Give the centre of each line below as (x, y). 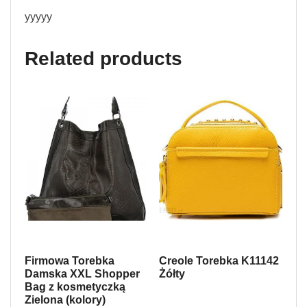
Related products (103, 58)
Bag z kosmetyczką (75, 286)
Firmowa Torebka (70, 260)
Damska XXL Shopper (82, 273)
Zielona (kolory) (65, 299)
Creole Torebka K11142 (219, 260)
